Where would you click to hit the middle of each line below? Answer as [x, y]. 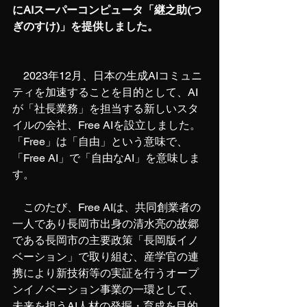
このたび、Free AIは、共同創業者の [112, 207]
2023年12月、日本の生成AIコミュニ [107, 76]
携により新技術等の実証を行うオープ [106, 273]
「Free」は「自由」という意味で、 [100, 142]
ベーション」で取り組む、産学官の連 [106, 257]
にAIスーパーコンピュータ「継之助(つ [107, 10]
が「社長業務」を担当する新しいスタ [106, 109]
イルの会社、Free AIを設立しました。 [107, 125]
